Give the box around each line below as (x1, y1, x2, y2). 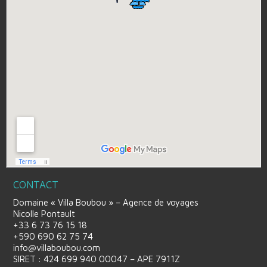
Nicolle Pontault (13, 209, 75, 219)
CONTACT (13, 179, 58, 191)
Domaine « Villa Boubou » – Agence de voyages (13, 197, 198, 207)
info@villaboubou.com (13, 243, 100, 253)
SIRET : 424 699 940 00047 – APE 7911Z (13, 254, 180, 264)
